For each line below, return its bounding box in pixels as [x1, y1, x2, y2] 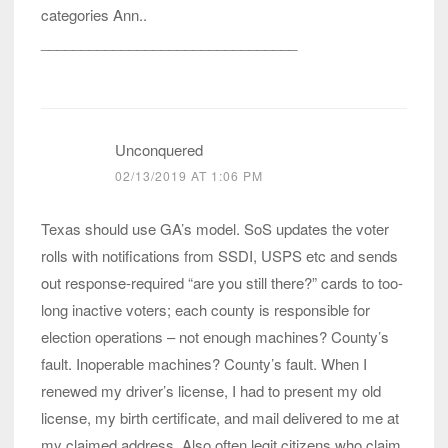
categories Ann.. [41, 4, 147, 26]
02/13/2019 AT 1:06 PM [115, 167, 263, 185]
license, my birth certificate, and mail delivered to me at [41, 407, 399, 429]
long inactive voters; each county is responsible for [41, 299, 370, 321]
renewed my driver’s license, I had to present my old [41, 380, 381, 402]
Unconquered [115, 139, 203, 161]
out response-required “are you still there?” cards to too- [41, 272, 403, 294]
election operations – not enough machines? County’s [41, 326, 389, 348]
